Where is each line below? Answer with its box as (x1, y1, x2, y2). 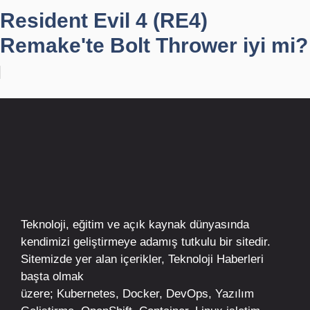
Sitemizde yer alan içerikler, (21, 253, 168, 266)
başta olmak (21, 270, 84, 284)
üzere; (21, 287, 57, 301)
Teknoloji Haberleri (168, 253, 264, 266)
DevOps (166, 287, 208, 301)
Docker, (122, 287, 163, 301)
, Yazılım (208, 287, 254, 301)
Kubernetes (57, 287, 116, 301)
